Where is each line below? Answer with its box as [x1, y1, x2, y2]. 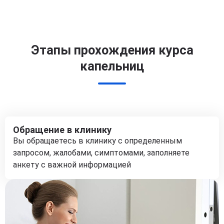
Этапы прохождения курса [30, 43, 193, 57]
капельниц [80, 59, 144, 73]
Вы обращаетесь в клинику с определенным [13, 136, 182, 145]
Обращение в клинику [13, 124, 111, 135]
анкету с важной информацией [13, 160, 131, 169]
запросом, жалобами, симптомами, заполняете [13, 148, 189, 157]
